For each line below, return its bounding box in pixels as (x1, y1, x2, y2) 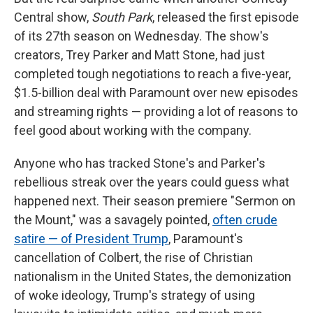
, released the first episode (152, 9, 299, 24)
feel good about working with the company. (14, 122, 252, 138)
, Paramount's (168, 231, 243, 246)
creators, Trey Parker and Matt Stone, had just (14, 47, 265, 62)
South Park (92, 9, 152, 24)
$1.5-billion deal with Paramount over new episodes (14, 85, 298, 100)
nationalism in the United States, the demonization (14, 268, 291, 284)
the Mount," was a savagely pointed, (14, 212, 212, 227)
